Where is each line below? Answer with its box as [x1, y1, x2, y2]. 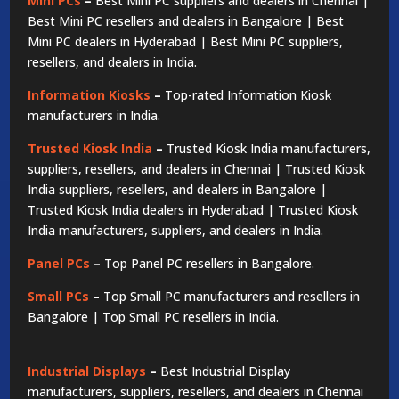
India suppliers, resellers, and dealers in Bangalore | [28, 180, 328, 198]
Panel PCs [28, 254, 91, 272]
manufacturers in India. [28, 106, 161, 124]
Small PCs [28, 287, 90, 305]
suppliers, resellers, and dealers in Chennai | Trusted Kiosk [28, 159, 366, 177]
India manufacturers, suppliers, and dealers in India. [28, 221, 324, 239]
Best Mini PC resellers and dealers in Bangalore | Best [28, 12, 345, 29]
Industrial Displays [28, 362, 147, 379]
